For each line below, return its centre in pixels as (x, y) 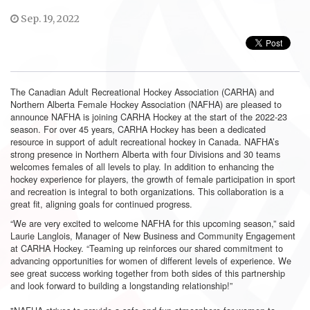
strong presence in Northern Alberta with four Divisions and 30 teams (145, 154)
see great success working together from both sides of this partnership (148, 273)
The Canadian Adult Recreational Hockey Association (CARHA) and (142, 92)
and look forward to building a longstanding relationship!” (121, 285)
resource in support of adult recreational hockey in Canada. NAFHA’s (145, 142)
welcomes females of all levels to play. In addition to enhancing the (142, 166)
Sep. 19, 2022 (49, 19)
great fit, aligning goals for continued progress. (101, 204)
